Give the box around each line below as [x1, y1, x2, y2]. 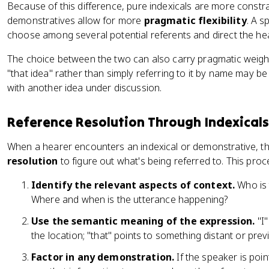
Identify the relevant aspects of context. [31, 178, 235, 192]
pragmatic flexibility [144, 14, 247, 27]
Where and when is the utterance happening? [31, 193, 228, 206]
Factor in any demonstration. [31, 250, 175, 264]
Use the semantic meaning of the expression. [31, 214, 255, 228]
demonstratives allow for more [7, 14, 144, 27]
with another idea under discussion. [7, 81, 162, 94]
